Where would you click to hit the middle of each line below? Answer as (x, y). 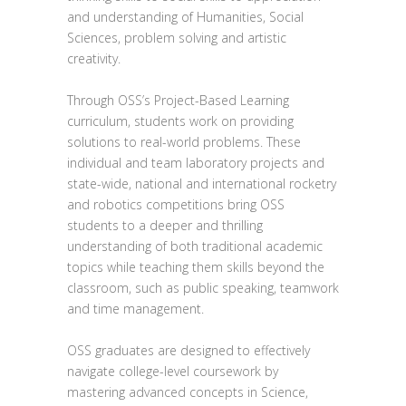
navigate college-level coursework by (173, 371)
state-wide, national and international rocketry (202, 184)
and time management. (135, 309)
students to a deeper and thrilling (165, 225)
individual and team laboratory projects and (196, 163)
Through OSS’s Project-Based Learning (178, 100)
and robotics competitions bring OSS (176, 204)
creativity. (94, 58)
